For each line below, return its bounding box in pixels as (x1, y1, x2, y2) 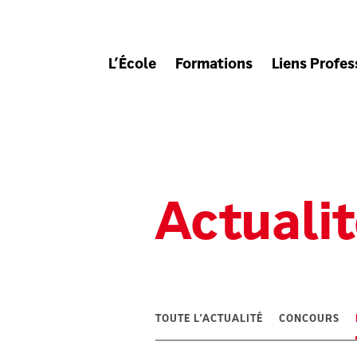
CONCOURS (278, 314, 339, 324)
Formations (175, 58, 253, 73)
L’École (108, 58, 157, 73)
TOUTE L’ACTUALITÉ (155, 314, 263, 324)
